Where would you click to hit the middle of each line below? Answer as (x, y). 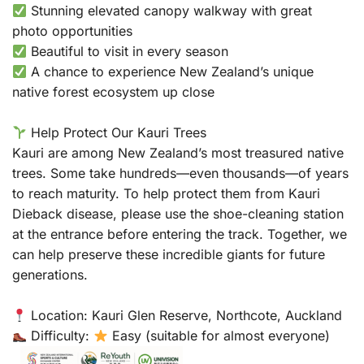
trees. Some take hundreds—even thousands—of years (180, 173)
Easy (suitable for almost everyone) (219, 335)
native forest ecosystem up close (113, 91)
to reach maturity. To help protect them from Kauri (166, 193)
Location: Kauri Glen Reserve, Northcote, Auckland (185, 315)
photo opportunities (72, 30)
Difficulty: (61, 335)
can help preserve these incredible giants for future (169, 254)
